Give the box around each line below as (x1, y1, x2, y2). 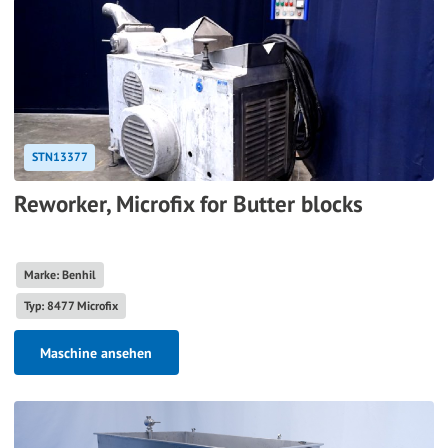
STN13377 (31, 149, 88, 165)
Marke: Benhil (23, 266, 96, 282)
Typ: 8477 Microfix (23, 298, 118, 314)
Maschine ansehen (40, 343, 153, 362)
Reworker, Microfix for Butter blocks (14, 189, 363, 219)
